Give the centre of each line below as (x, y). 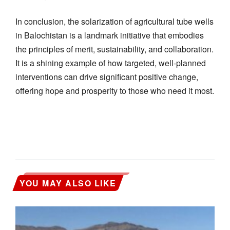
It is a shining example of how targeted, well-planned (111, 63)
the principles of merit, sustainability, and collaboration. (114, 49)
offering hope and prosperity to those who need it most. (115, 90)
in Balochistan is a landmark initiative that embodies (110, 35)
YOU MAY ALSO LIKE (68, 183)
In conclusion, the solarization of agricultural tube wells (114, 21)
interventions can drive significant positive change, (107, 76)
